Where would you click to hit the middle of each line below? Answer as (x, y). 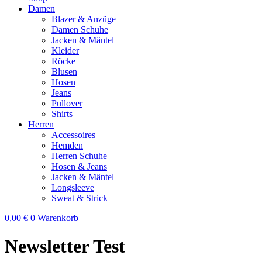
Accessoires (73, 135)
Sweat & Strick (80, 198)
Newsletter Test (65, 247)
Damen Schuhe (80, 30)
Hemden (67, 145)
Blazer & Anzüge (84, 19)
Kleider (65, 51)
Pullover (67, 103)
